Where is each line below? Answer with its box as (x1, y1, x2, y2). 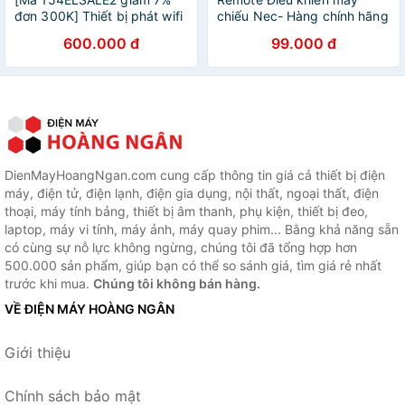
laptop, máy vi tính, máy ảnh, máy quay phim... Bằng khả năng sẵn (5, 221, 399, 237)
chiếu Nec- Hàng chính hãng (217, 8, 389, 24)
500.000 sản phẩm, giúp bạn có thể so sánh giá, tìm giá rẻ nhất (5, 258, 381, 273)
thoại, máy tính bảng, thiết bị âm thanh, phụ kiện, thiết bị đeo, (5, 203, 368, 219)
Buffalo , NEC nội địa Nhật (14, 24, 171, 40)
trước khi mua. (5, 276, 93, 291)
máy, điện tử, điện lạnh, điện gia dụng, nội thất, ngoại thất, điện (5, 185, 379, 201)
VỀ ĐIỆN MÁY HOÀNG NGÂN (5, 301, 174, 316)
